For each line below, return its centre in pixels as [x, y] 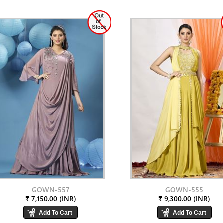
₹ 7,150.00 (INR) [51, 198]
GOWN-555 [184, 189]
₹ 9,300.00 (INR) [184, 198]
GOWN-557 [51, 189]
